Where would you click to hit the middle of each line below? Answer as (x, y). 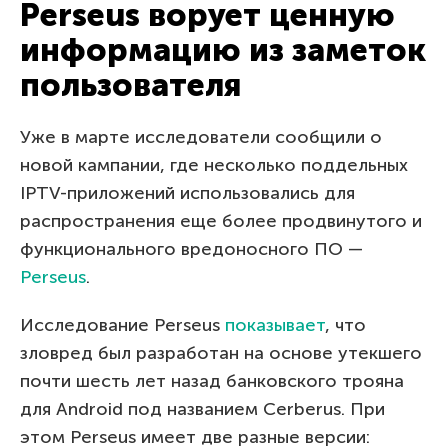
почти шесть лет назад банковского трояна (212, 380)
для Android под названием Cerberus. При (202, 408)
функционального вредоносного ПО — (191, 248)
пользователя (130, 84)
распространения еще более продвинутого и (221, 220)
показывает (275, 324)
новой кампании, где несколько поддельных (214, 164)
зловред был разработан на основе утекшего (221, 352)
